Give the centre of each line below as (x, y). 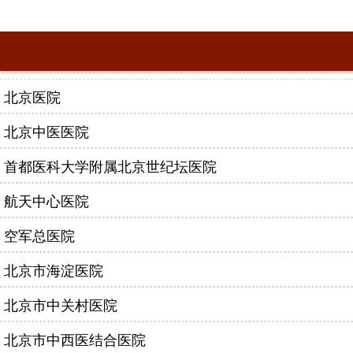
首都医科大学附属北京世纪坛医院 (110, 165)
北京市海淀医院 (54, 269)
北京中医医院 (46, 131)
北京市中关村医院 (61, 304)
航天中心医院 (46, 200)
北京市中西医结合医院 (75, 339)
